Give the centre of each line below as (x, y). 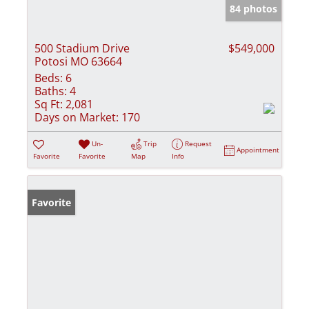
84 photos (253, 8)
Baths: (51, 91)
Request (199, 143)
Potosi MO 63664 (78, 61)
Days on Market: (77, 117)
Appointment (258, 149)
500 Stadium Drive (82, 48)
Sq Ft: (49, 104)
